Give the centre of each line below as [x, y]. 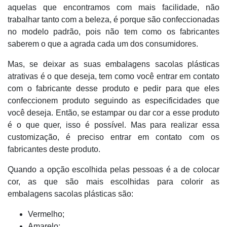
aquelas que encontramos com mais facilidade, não [113, 7]
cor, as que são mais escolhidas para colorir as [113, 182]
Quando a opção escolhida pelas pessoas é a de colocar [113, 169]
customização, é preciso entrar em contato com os [113, 137]
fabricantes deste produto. [54, 149]
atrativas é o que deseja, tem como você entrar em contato [113, 76]
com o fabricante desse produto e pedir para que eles [113, 88]
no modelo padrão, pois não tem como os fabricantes [113, 32]
